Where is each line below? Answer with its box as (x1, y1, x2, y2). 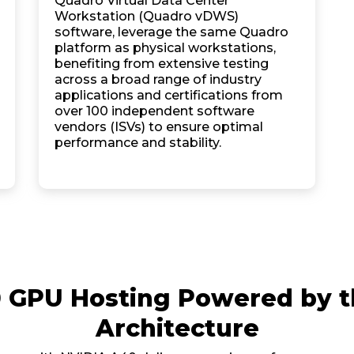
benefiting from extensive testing (55, 56, 269, 71)
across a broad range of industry (55, 72, 262, 87)
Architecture (95, 314, 259, 343)
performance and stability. (55, 135, 221, 150)
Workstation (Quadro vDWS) (55, 9, 239, 24)
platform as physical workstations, (55, 40, 276, 55)
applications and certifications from (55, 88, 283, 103)
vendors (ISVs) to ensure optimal (55, 119, 263, 134)
